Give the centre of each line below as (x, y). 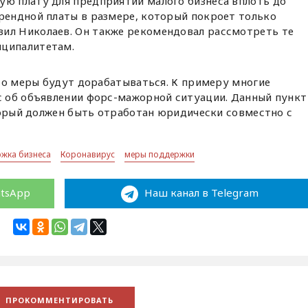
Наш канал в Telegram (200, 193)
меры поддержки (160, 155)
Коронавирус (88, 155)
